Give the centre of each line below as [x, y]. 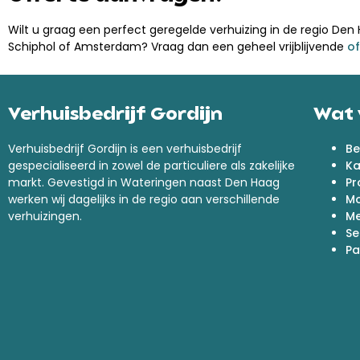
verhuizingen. [47, 217]
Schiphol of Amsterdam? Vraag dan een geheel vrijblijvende [178, 46]
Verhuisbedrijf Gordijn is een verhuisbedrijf [125, 149]
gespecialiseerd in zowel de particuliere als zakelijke [151, 166]
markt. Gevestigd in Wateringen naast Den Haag [144, 183]
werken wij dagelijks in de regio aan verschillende [144, 200]
